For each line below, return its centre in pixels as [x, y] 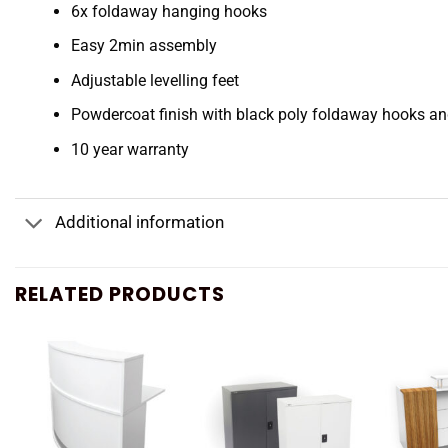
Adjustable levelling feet [155, 80]
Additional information [139, 221]
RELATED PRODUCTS [120, 293]
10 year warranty [130, 149]
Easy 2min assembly [144, 46]
